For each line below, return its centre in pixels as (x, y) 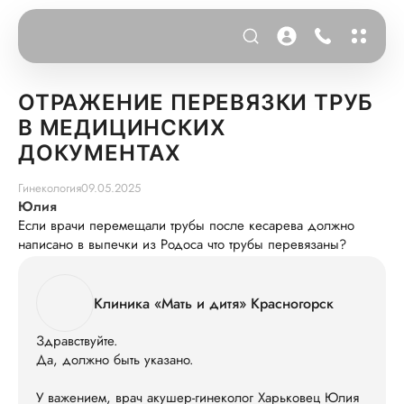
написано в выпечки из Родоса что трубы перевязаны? (182, 244)
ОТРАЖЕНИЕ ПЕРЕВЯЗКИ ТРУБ (196, 102)
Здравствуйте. (77, 341)
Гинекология (50, 188)
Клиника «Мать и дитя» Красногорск (214, 303)
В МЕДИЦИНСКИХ (122, 128)
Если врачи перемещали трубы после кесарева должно (186, 225)
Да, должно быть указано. (115, 360)
